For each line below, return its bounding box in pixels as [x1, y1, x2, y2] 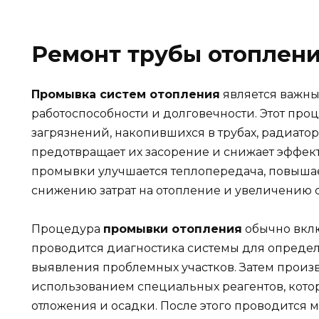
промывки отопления [103, 222, 242, 236]
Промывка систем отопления [31, 88, 220, 102]
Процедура [31, 222, 103, 236]
